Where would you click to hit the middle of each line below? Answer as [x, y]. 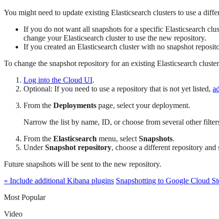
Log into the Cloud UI [58, 80]
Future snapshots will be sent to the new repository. [83, 164]
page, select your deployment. [143, 105]
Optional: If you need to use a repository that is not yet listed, [118, 89]
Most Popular [25, 197]
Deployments [75, 105]
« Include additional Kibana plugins [59, 181]
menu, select [118, 139]
